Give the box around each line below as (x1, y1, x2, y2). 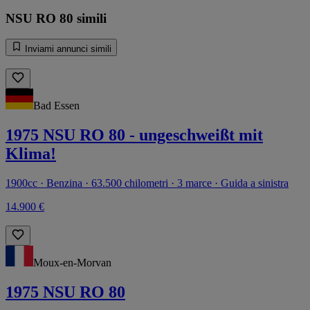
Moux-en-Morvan (33, 257, 111, 269)
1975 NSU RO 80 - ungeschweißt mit (6, 126, 263, 145)
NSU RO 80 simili (6, 10, 107, 26)
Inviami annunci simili (22, 44, 111, 55)
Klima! (6, 145, 56, 163)
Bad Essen (33, 100, 80, 112)
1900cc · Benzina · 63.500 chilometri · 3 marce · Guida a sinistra (6, 177, 289, 190)
